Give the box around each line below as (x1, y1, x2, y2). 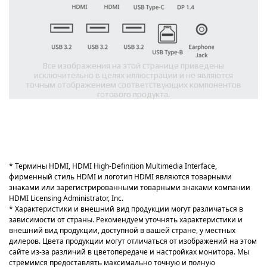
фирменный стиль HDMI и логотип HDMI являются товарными (9, 171, 232, 182)
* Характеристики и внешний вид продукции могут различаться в (9, 203, 243, 214)
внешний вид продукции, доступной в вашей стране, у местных (9, 225, 235, 235)
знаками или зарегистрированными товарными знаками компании (9, 182, 250, 193)
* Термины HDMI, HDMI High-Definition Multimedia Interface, (9, 160, 217, 171)
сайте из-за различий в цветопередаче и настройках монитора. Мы (9, 246, 249, 257)
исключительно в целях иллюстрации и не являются (34, 70, 233, 80)
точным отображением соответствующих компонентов (26, 79, 241, 89)
